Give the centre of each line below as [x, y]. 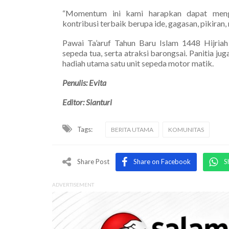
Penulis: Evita [84, 82]
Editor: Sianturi [87, 102]
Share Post [93, 161]
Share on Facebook [162, 161]
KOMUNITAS [186, 129]
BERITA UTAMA [132, 129]
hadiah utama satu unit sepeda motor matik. [138, 63]
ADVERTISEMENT [73, 184]
